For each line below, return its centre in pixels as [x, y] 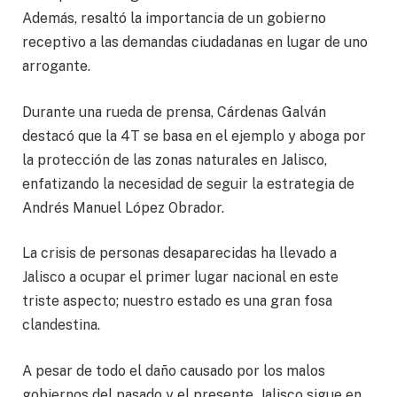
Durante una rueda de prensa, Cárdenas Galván [174, 112]
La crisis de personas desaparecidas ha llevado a [179, 253]
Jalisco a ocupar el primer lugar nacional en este [180, 277]
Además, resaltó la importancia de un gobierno [174, 19]
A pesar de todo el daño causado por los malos [174, 370]
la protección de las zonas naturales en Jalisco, [175, 160]
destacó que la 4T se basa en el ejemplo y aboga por [194, 136]
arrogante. [56, 66]
